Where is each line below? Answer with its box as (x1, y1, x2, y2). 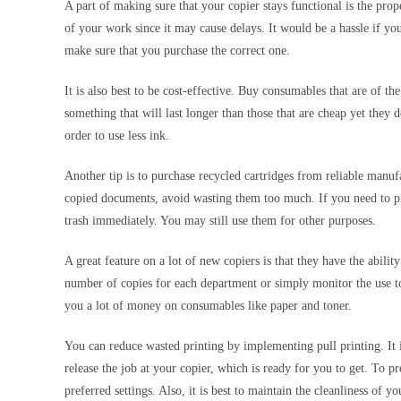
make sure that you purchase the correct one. (64, 43, 294, 57)
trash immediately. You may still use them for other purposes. (64, 213, 380, 227)
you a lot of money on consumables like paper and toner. (64, 298, 355, 312)
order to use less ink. (64, 128, 173, 142)
